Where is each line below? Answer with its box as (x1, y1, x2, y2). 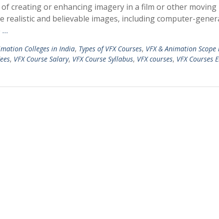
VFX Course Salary (14, 54, 68, 64)
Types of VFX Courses (79, 44, 142, 53)
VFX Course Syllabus (72, 54, 133, 64)
